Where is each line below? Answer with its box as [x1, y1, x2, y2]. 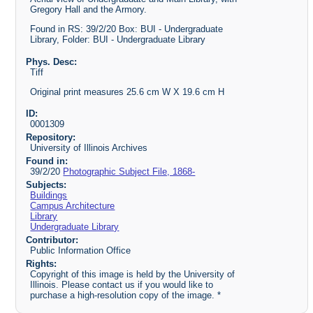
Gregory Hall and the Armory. [30, 3, 147, 15]
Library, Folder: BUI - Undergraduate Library [30, 34, 206, 45]
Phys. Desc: [25, 56, 77, 67]
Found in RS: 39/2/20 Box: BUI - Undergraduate [30, 23, 224, 34]
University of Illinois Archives [30, 143, 148, 154]
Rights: [25, 258, 57, 269]
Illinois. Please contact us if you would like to [30, 279, 214, 290]
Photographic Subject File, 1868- [63, 166, 196, 177]
